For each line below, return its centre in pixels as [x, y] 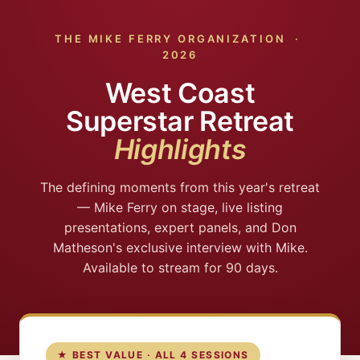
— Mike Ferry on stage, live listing [180, 207]
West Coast [180, 93]
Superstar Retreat [180, 121]
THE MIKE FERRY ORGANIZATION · [180, 39]
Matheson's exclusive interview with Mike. [180, 247]
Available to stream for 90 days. [180, 268]
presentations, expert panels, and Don [180, 227]
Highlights [180, 149]
